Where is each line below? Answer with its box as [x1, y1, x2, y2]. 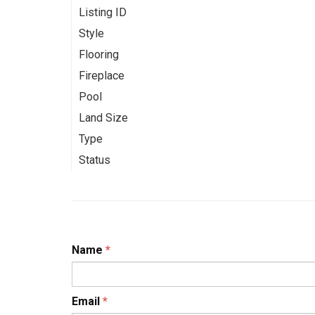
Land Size [79, 110, 128, 124]
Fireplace [79, 68, 124, 82]
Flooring [79, 47, 119, 61]
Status [79, 153, 110, 167]
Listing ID [79, 5, 127, 19]
